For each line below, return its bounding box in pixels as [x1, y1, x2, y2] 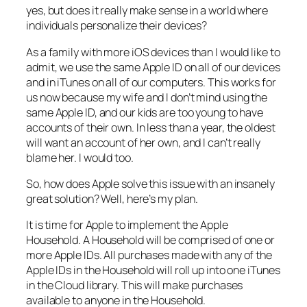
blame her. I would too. [26, 149, 134, 165]
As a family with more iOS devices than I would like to [26, 44, 280, 60]
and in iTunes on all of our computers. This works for [26, 74, 276, 90]
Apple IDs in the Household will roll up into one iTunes [26, 262, 280, 278]
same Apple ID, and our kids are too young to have [26, 104, 264, 120]
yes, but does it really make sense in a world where [26, 3, 268, 19]
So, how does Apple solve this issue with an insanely [26, 175, 275, 191]
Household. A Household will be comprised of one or [26, 232, 275, 248]
